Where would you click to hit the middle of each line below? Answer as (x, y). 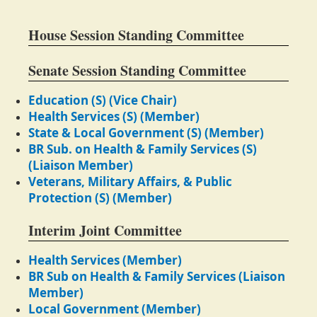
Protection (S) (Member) (100, 198)
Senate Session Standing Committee (137, 71)
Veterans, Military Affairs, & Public (130, 182)
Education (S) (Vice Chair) (103, 100)
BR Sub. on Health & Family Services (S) (143, 149)
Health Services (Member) (105, 260)
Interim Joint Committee (105, 231)
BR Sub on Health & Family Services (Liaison (157, 277)
